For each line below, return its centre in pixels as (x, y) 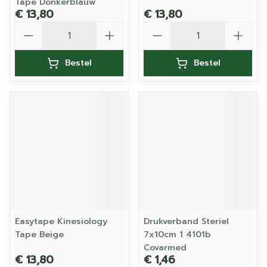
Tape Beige (39, 235)
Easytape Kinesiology (61, 221)
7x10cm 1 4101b (177, 235)
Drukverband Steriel (186, 221)
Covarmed (165, 248)
